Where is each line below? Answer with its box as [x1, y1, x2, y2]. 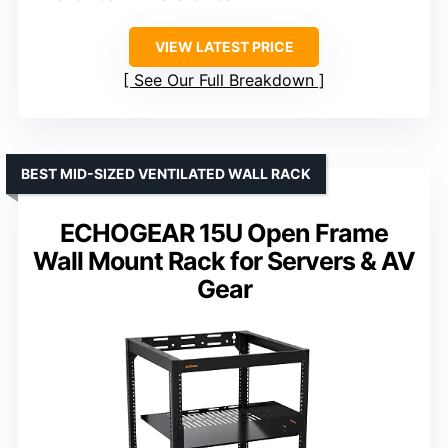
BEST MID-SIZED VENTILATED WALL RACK [21, 164, 311, 182]
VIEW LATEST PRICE [154, 37, 294, 55]
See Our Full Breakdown [134, 69, 314, 90]
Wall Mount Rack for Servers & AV [33, 245, 415, 276]
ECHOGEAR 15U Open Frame [60, 217, 388, 248]
